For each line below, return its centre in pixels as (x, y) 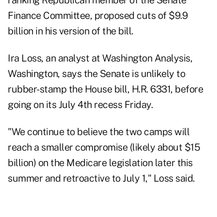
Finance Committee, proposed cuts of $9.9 (98, 16)
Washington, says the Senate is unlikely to (96, 74)
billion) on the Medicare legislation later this (100, 163)
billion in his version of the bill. (70, 31)
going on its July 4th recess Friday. (80, 105)
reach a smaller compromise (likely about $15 (104, 147)
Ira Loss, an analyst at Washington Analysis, (100, 58)
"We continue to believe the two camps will (99, 132)
